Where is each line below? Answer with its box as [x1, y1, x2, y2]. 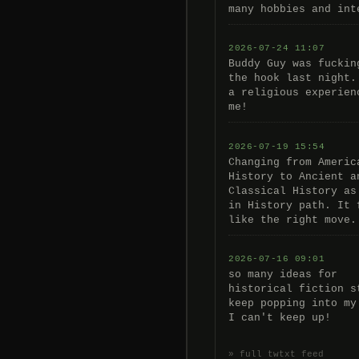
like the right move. [228, 214, 357, 226]
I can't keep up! [228, 313, 331, 324]
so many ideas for [228, 269, 337, 280]
